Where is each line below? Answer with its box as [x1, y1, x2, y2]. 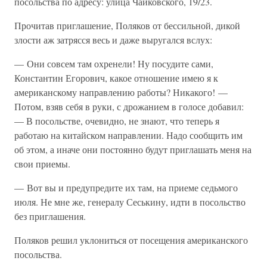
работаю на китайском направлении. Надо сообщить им [14, 129, 243, 141]
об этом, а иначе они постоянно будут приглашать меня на [14, 143, 252, 156]
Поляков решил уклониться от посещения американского [14, 234, 248, 246]
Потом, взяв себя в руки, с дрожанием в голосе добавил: [14, 100, 244, 113]
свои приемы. [14, 157, 70, 170]
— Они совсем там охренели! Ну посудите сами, [14, 57, 213, 70]
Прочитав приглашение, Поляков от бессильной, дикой [14, 19, 240, 32]
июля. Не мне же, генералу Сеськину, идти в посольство [14, 195, 246, 208]
